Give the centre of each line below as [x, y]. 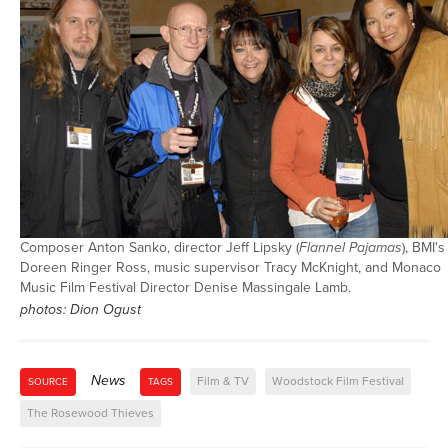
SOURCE [48, 382]
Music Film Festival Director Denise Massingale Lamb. [187, 287]
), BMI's [423, 247]
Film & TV [223, 381]
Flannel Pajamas [350, 247]
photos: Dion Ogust [80, 309]
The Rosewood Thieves [90, 413]
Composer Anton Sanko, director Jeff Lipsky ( [159, 247]
